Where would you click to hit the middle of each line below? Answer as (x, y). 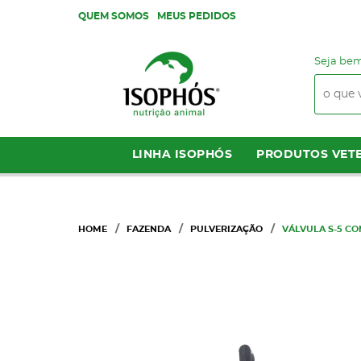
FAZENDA (149, 229)
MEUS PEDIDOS (197, 16)
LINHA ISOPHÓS (182, 155)
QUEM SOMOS (114, 16)
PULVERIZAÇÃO (226, 229)
